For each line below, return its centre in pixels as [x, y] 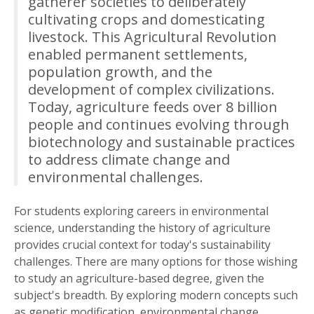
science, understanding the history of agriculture [142, 227]
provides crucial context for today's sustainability [142, 244]
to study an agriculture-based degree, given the [139, 278]
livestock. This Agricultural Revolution [152, 36]
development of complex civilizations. [151, 89]
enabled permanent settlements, [138, 54]
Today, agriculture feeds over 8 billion [153, 107]
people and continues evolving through [159, 124]
